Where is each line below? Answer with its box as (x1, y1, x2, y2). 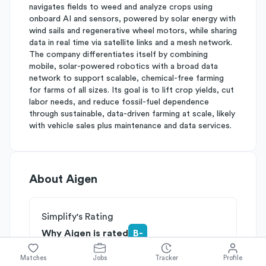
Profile (223, 254, 242, 261)
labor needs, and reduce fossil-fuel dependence (29, 98, 209, 106)
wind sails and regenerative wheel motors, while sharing (29, 27, 237, 35)
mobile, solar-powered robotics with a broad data (29, 62, 218, 71)
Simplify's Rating (42, 212, 113, 221)
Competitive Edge (102, 245, 182, 255)
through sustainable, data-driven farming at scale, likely (29, 110, 235, 118)
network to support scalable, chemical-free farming (29, 74, 224, 83)
